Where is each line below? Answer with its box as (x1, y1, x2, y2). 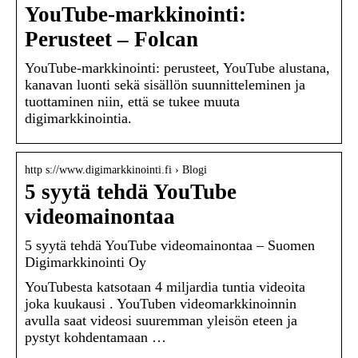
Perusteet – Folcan (25, 27, 198, 52)
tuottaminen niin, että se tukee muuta (25, 93, 240, 110)
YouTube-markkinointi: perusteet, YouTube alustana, (25, 60, 330, 77)
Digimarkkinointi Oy (25, 254, 146, 271)
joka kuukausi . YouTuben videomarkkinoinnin (25, 296, 296, 312)
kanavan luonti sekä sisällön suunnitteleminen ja (25, 77, 305, 93)
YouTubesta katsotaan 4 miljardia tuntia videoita (25, 279, 305, 296)
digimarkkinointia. (25, 110, 132, 127)
